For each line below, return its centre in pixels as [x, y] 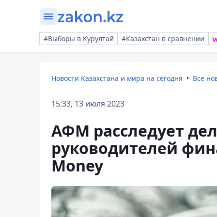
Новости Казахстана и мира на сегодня [117, 78]
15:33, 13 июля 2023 [88, 104]
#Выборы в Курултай [79, 39]
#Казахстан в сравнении [163, 39]
